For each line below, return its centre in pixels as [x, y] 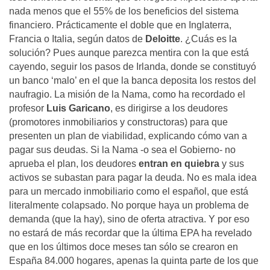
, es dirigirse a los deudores [169, 108]
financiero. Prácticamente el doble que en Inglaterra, [120, 25]
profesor [28, 108]
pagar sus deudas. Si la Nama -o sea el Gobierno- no [122, 150]
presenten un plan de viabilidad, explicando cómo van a [128, 136]
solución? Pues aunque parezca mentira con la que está [129, 53]
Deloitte [163, 39]
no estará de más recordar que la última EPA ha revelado [130, 233]
